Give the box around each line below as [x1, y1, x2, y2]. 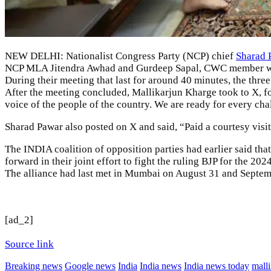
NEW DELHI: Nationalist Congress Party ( [5, 50, 186, 62]
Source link [5, 238, 54, 250]
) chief [206, 50, 236, 62]
